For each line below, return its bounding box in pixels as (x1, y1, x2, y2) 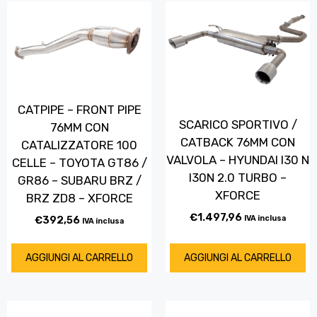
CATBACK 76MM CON (180, 134, 295, 149)
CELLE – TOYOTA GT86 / (11, 155, 147, 170)
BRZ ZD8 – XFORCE (25, 190, 133, 205)
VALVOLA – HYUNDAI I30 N (166, 152, 309, 167)
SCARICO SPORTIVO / (178, 117, 297, 132)
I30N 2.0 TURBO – (189, 170, 287, 185)
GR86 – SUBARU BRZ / (17, 173, 142, 188)
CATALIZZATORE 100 (21, 137, 137, 152)
